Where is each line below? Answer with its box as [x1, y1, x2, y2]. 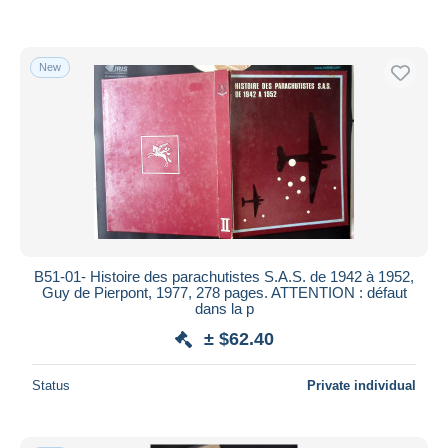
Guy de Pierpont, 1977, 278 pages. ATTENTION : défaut [41, 283, 407, 301]
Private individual [307, 377, 416, 393]
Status [32, 377, 70, 393]
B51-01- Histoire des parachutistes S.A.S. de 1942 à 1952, [34, 267, 414, 285]
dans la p [194, 299, 254, 317]
